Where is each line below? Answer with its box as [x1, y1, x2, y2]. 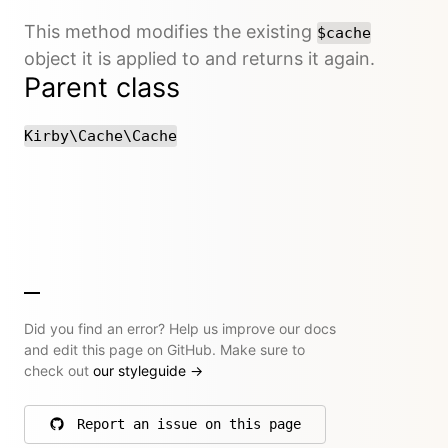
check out [24, 361, 93, 379]
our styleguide [93, 361, 190, 379]
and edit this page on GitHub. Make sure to [24, 340, 305, 358]
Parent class [24, 70, 180, 104]
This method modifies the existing [24, 20, 317, 42]
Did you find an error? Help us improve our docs [24, 319, 336, 337]
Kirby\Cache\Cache [24, 126, 177, 145]
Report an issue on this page [77, 415, 301, 432]
